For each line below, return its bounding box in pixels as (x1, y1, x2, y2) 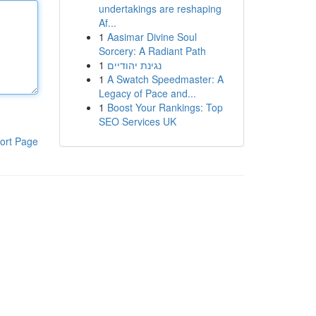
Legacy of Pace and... (98, 86, 196, 100)
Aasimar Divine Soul (107, 30, 197, 44)
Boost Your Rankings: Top (107, 100, 223, 114)
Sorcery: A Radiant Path (98, 44, 206, 58)
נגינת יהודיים (107, 58, 162, 72)
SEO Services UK (98, 114, 176, 128)
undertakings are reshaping (98, 1, 221, 16)
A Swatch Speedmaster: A (107, 72, 224, 86)
